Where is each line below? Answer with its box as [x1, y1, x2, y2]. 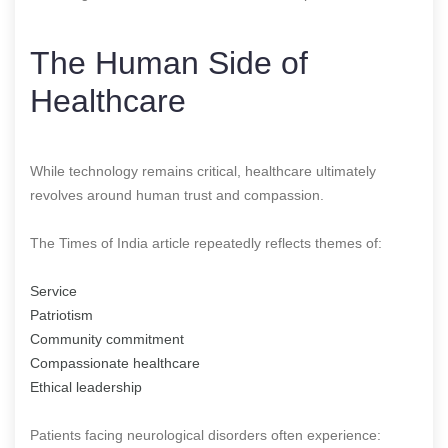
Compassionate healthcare [30, 354, 200, 371]
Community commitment [30, 330, 184, 347]
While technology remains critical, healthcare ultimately [30, 162, 376, 179]
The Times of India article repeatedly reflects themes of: [30, 234, 382, 251]
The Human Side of [30, 44, 308, 81]
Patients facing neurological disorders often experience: [30, 426, 381, 443]
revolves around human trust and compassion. [30, 186, 324, 203]
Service [30, 282, 77, 299]
